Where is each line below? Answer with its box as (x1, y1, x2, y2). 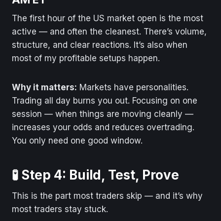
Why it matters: (12, 82, 77, 92)
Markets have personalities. (77, 82, 188, 92)
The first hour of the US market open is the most (12, 13, 203, 23)
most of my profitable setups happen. (12, 53, 160, 63)
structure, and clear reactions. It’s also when (12, 39, 187, 50)
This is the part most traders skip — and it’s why (12, 190, 203, 201)
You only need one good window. (12, 135, 143, 146)
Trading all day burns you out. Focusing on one (12, 95, 197, 106)
